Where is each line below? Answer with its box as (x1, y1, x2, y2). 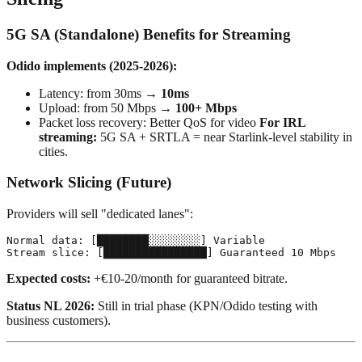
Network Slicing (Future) (6, 174, 171, 192)
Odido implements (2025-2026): (6, 58, 177, 73)
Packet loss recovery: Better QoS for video (39, 115, 259, 129)
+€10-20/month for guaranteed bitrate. (90, 271, 288, 286)
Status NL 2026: (6, 299, 95, 314)
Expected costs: (6, 271, 90, 286)
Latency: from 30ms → (39, 86, 161, 100)
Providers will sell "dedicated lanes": (6, 207, 193, 221)
